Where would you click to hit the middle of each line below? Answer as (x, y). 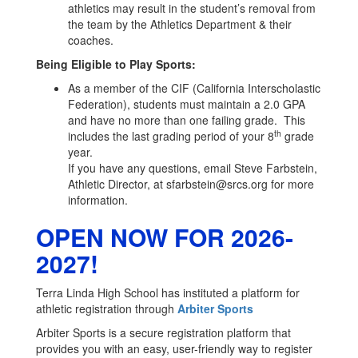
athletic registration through (107, 308)
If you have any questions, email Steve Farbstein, (193, 168)
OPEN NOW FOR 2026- (165, 237)
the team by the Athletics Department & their (180, 24)
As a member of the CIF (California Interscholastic (194, 88)
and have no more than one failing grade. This (187, 120)
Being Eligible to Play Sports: (116, 64)
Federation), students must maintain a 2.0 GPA (187, 104)
